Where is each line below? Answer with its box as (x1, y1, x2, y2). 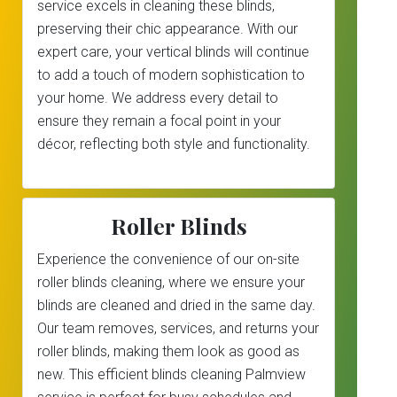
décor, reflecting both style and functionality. (37, 136, 310, 152)
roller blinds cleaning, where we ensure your (37, 274, 305, 291)
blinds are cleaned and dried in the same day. (37, 297, 315, 314)
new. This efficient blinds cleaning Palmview (37, 366, 306, 383)
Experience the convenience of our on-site (37, 251, 300, 268)
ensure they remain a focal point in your (37, 113, 281, 129)
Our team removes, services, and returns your (37, 320, 319, 337)
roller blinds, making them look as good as (37, 343, 300, 360)
